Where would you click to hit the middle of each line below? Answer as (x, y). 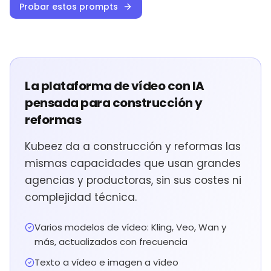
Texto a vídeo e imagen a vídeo (106, 262)
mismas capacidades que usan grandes (133, 163)
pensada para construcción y (114, 103)
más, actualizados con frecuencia (111, 242)
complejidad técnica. (81, 197)
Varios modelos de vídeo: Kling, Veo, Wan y (130, 227)
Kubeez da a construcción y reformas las (133, 146)
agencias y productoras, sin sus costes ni (133, 180)
